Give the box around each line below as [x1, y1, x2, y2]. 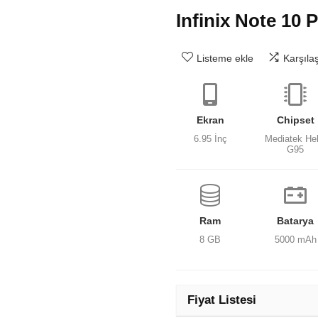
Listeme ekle [197, 53, 253, 64]
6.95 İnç [193, 133, 227, 144]
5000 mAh [274, 234, 317, 245]
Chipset [276, 114, 314, 126]
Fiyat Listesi [187, 293, 256, 307]
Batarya [277, 215, 314, 226]
